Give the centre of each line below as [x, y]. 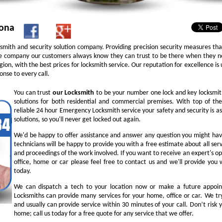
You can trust [33, 93]
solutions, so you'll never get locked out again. [77, 120]
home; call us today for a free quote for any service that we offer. [104, 214]
